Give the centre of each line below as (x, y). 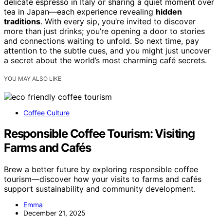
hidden (169, 12)
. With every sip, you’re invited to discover (118, 22)
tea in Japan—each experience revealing (80, 12)
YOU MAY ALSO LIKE (33, 79)
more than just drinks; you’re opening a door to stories (104, 31)
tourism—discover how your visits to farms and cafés (103, 179)
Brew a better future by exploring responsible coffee (101, 170)
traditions (22, 22)
